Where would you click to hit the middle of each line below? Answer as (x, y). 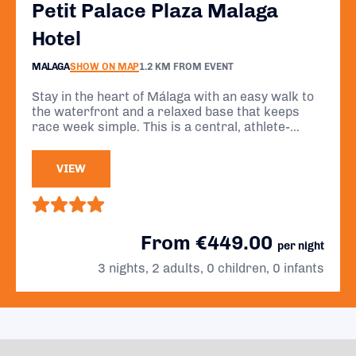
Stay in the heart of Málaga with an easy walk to (173, 97)
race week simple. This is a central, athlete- (161, 127)
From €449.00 (209, 242)
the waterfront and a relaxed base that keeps (166, 112)
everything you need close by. (118, 157)
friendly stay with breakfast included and (152, 142)
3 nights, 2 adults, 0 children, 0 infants (211, 268)
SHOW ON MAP (104, 67)
